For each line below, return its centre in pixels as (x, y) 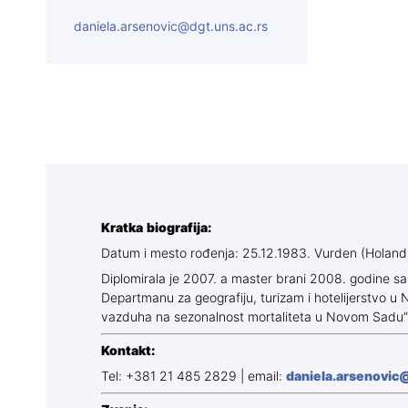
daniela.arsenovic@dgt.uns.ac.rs (171, 27)
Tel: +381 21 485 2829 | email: (194, 377)
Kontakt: (128, 352)
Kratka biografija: (156, 229)
